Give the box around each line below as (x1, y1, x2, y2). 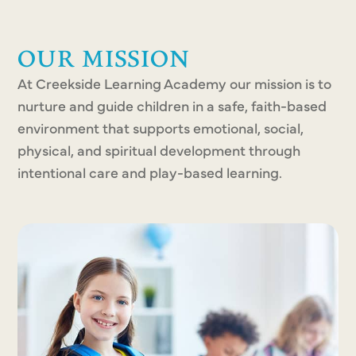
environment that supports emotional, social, (17, 118, 304, 137)
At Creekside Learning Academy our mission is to (17, 73, 332, 93)
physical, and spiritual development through (17, 140, 301, 160)
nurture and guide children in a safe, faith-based (17, 95, 327, 115)
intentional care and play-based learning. (17, 162, 283, 182)
